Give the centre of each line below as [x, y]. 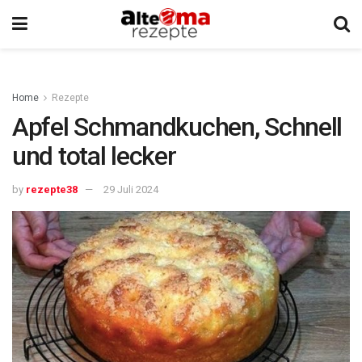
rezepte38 [52, 189]
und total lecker [94, 156]
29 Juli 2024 [131, 189]
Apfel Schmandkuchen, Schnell [177, 127]
